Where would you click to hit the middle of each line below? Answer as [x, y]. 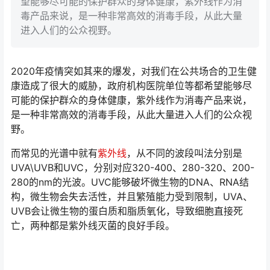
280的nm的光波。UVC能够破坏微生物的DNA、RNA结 [130, 182]
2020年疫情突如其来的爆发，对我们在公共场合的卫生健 [134, 71]
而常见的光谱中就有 [54, 153]
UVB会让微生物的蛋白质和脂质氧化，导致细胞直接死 [127, 211]
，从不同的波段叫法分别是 [184, 153]
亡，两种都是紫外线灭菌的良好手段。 [93, 226]
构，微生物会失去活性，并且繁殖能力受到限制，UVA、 [132, 197]
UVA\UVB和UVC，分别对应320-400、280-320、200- [133, 168]
